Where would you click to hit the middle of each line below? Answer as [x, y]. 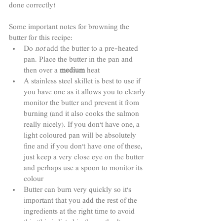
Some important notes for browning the [70, 28]
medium [72, 71]
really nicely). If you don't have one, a [83, 126]
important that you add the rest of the [81, 202]
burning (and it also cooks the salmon [82, 115]
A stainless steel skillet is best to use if [83, 82]
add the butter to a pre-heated [92, 50]
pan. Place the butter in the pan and [79, 60]
